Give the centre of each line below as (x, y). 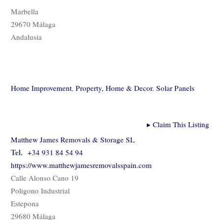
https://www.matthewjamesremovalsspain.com (81, 165)
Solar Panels (175, 88)
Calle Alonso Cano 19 (45, 178)
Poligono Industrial (40, 191)
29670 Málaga (33, 24)
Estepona (25, 204)
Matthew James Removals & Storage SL (73, 140)
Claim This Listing (180, 124)
